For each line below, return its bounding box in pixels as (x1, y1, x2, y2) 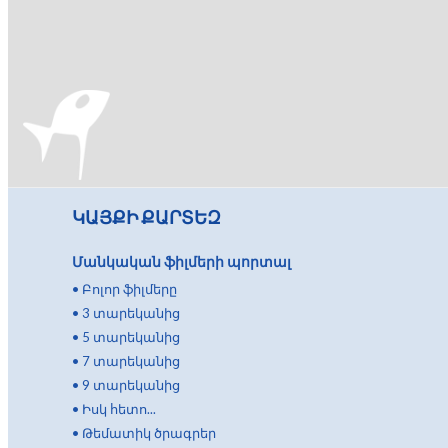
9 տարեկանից (82, 377, 180, 393)
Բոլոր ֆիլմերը (82, 281, 177, 297)
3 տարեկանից (82, 305, 180, 321)
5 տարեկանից (82, 329, 180, 345)
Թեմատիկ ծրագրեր (82, 425, 216, 441)
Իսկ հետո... (82, 401, 156, 417)
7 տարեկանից (82, 353, 180, 369)
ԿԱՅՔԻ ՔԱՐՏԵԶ (72, 206, 221, 228)
